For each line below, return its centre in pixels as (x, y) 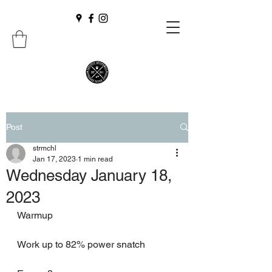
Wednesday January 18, (89, 175)
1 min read (95, 159)
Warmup (35, 215)
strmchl (45, 148)
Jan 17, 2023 (54, 159)
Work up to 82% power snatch (81, 244)
